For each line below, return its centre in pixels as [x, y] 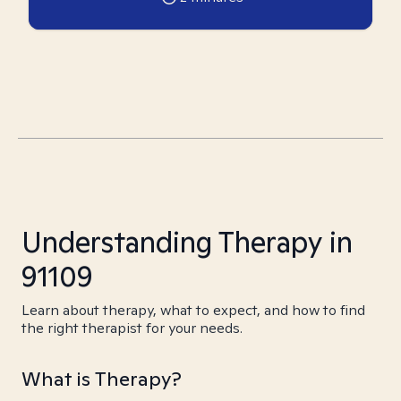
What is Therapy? [102, 379]
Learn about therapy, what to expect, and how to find [193, 310]
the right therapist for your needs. [132, 328]
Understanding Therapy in [187, 242]
